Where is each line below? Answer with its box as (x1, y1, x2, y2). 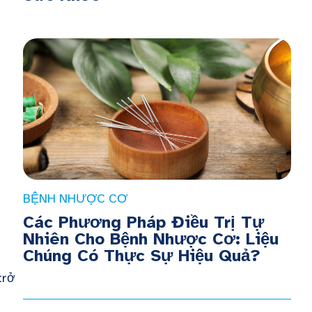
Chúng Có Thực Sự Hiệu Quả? (22, 244, 260, 266)
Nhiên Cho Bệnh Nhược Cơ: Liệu (22, 228, 279, 249)
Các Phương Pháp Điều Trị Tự (22, 211, 264, 233)
